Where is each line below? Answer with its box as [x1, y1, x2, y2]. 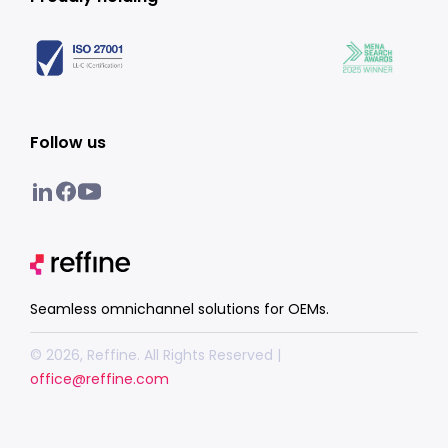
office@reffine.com [30, 368, 169, 389]
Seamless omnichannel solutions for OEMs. [30, 298, 329, 319]
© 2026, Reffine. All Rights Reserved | [30, 344, 281, 365]
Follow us [30, 130, 106, 154]
